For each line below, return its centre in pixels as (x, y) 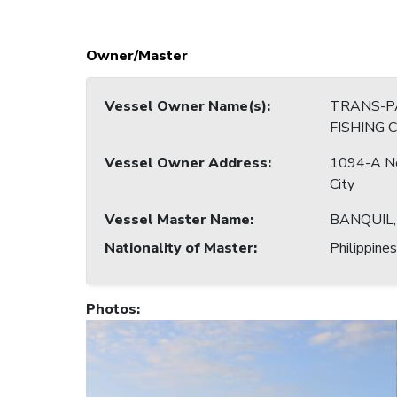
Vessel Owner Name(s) (186, 107)
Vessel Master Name (177, 220)
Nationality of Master (179, 249)
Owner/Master (137, 56)
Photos (111, 310)
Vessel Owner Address (186, 163)
